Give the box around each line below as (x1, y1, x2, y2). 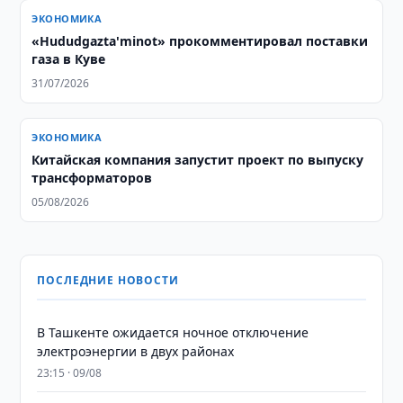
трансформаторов (31, 169, 153, 186)
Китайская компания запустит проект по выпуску (31, 151, 364, 168)
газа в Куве (31, 50, 106, 67)
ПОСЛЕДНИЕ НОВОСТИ (37, 273, 179, 288)
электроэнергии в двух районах (37, 343, 235, 360)
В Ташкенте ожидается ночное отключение (37, 324, 309, 341)
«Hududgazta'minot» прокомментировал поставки (31, 32, 369, 49)
